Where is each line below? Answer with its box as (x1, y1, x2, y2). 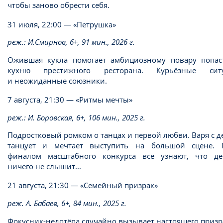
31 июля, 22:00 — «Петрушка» (7, 19, 116, 29)
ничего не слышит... (7, 161, 81, 172)
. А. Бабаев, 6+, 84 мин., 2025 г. (21, 198, 126, 209)
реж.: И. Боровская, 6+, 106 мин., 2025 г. (7, 112, 145, 122)
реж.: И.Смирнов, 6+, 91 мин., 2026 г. (7, 37, 135, 47)
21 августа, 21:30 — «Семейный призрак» (7, 180, 158, 191)
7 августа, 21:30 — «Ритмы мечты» (7, 95, 134, 105)
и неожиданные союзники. (7, 75, 107, 86)
